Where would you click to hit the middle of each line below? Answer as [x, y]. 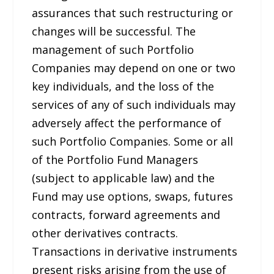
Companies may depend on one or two [134, 68]
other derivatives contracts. [105, 233]
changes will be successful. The [114, 31]
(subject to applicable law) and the [124, 178]
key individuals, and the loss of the [123, 87]
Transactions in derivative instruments [135, 252]
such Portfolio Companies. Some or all [133, 142]
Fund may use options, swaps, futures [133, 197]
